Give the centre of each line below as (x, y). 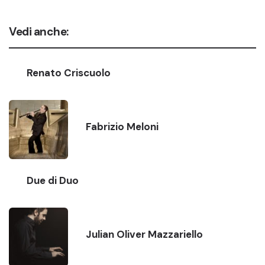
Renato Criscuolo (69, 72)
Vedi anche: (39, 31)
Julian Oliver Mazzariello (144, 234)
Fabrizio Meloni (122, 126)
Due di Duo (53, 180)
